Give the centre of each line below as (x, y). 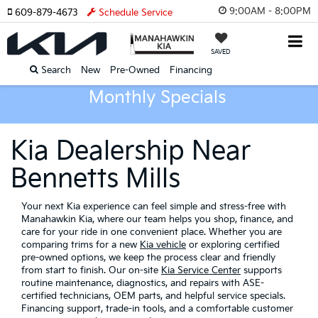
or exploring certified (233, 245)
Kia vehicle (163, 245)
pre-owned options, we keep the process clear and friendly (148, 258)
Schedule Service (134, 13)
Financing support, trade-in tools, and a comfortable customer (157, 309)
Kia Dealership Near (131, 152)
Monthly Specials (157, 98)
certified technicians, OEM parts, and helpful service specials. (153, 296)
